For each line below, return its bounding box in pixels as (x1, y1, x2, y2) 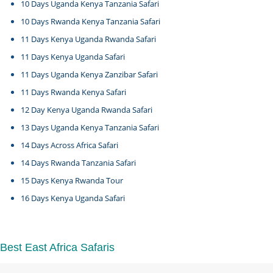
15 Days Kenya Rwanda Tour (21, 175, 124, 186)
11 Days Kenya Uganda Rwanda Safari (21, 34, 157, 44)
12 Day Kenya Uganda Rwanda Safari (21, 104, 153, 115)
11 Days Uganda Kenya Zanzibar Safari (21, 69, 158, 80)
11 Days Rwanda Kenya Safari (21, 87, 127, 97)
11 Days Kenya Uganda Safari (21, 51, 126, 62)
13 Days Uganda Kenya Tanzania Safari (21, 122, 160, 133)
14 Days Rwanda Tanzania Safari (21, 157, 136, 168)
